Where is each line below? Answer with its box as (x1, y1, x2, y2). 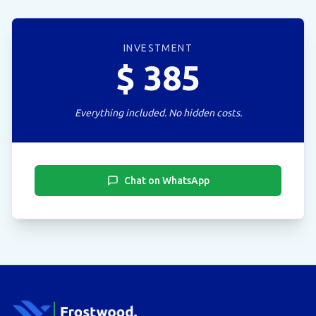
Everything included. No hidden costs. (74, 107, 242, 119)
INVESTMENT (123, 42, 193, 54)
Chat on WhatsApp (123, 175, 209, 186)
